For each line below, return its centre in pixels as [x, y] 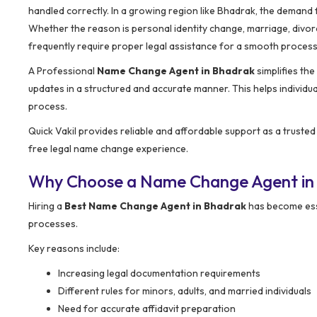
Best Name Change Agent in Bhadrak [155, 206]
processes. [53, 223]
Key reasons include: [74, 248]
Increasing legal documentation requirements [159, 273]
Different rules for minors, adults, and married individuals [185, 290]
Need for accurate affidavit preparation [147, 308]
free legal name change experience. [108, 148]
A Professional [63, 70]
